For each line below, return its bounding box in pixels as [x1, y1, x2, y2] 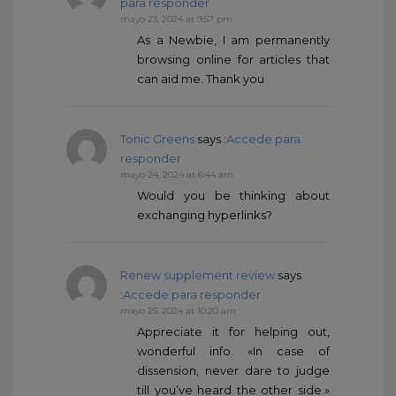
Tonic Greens [120, 132, 194, 147]
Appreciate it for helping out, [137, 324, 330, 339]
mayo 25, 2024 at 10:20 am [120, 305, 236, 317]
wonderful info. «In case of [137, 344, 330, 359]
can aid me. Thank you [137, 72, 264, 87]
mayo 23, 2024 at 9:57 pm [120, 13, 232, 26]
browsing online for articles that [137, 52, 330, 67]
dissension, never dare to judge [137, 363, 330, 378]
